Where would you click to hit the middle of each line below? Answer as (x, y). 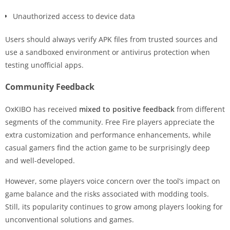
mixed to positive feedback (127, 109)
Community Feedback (50, 87)
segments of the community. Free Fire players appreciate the (110, 122)
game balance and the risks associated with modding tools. (107, 194)
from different (200, 109)
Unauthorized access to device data (74, 16)
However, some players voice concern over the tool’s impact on (113, 181)
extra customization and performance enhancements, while (108, 135)
